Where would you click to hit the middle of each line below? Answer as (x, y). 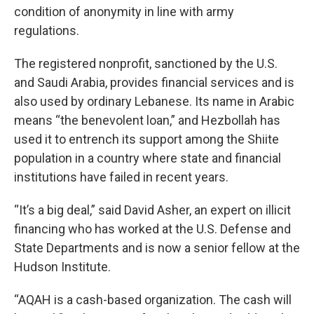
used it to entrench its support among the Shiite (146, 139)
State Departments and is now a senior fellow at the (157, 248)
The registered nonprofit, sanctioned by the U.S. (146, 63)
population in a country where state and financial (148, 158)
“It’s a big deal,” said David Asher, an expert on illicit (152, 210)
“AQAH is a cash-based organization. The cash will (153, 300)
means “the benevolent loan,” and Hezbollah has (147, 120)
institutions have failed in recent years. (121, 177)
